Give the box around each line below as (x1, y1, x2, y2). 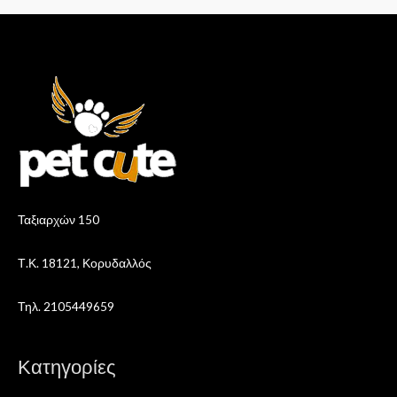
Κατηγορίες (18, 354, 116, 378)
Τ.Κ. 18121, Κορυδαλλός (18, 255, 152, 271)
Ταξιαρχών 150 (18, 212, 99, 228)
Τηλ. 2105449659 (18, 299, 114, 315)
